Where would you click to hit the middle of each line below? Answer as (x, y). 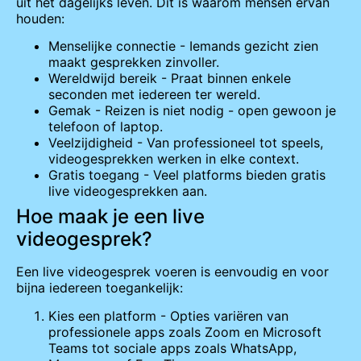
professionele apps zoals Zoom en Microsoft (185, 332)
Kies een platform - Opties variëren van (168, 315)
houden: (40, 18)
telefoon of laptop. (106, 127)
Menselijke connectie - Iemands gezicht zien (183, 46)
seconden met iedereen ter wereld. (154, 95)
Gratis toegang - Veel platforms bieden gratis (187, 175)
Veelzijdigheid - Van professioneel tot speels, (186, 143)
